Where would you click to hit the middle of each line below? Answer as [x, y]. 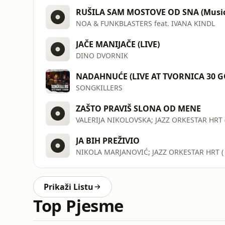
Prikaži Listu [69, 187]
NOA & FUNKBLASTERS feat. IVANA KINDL [145, 23]
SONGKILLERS [99, 87]
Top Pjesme [79, 206]
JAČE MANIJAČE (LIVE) [118, 44]
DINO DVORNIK [102, 55]
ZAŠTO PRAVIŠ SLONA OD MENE [138, 108]
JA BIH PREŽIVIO [108, 140]
